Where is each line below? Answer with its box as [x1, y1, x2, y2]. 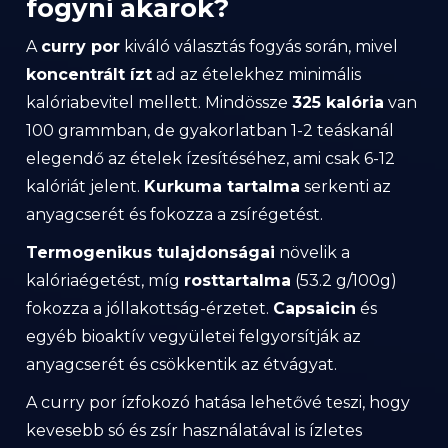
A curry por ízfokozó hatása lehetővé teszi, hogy [26, 392, 410, 412]
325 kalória [292, 92, 384, 112]
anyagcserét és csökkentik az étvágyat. [26, 354, 337, 374]
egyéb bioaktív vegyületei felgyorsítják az [26, 326, 361, 346]
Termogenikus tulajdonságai [26, 242, 275, 262]
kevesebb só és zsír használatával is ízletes [26, 420, 362, 440]
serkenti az [300, 176, 391, 196]
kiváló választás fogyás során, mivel [120, 36, 398, 56]
